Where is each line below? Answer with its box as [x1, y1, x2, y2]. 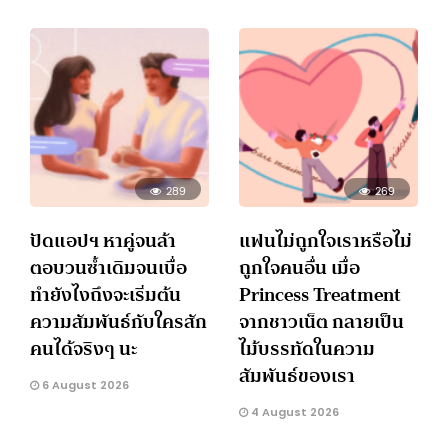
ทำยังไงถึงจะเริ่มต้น [30, 278, 181, 312]
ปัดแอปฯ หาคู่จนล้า [30, 224, 176, 258]
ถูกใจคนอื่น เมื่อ [239, 251, 360, 285]
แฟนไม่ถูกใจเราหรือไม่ [239, 224, 412, 258]
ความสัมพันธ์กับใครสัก [30, 305, 207, 339]
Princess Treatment [239, 278, 401, 312]
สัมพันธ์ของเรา [239, 359, 355, 393]
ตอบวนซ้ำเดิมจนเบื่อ [30, 251, 187, 285]
